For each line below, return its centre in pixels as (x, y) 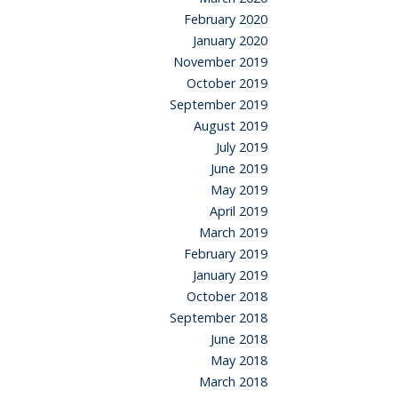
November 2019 (220, 62)
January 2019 (230, 275)
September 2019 (219, 105)
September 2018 (219, 318)
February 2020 (226, 20)
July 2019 (242, 147)
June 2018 (239, 339)
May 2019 (239, 190)
